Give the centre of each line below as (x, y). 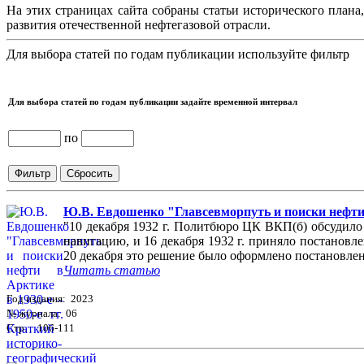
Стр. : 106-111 (41, 328)
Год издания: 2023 (50, 299)
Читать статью (112, 271)
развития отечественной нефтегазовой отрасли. (139, 25)
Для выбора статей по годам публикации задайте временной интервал (153, 102)
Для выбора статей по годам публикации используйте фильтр (178, 54)
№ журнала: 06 (42, 314)
